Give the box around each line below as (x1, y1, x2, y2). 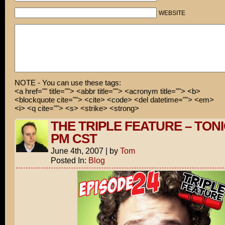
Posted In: (50, 156, 88, 165)
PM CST (50, 132, 97, 146)
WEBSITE (158, 10, 185, 17)
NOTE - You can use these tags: (14, 78, 121, 87)
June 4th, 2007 (50, 146, 103, 155)
